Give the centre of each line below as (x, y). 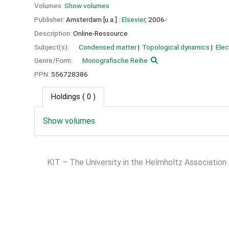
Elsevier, (134, 19)
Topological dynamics (176, 47)
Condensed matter (108, 47)
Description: (54, 33)
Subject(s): (52, 47)
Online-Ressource (100, 33)
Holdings (66, 97)
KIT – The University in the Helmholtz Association (137, 162)
